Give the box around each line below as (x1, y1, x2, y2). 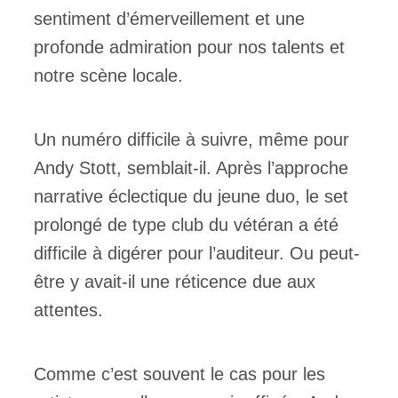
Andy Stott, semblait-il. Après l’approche (34, 157, 348, 178)
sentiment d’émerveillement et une (34, 8, 305, 28)
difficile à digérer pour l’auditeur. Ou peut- (34, 243, 360, 263)
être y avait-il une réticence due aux (34, 271, 315, 291)
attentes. (34, 299, 103, 320)
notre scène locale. (34, 65, 183, 85)
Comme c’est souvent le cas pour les (34, 363, 325, 384)
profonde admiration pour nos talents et (34, 36, 345, 57)
